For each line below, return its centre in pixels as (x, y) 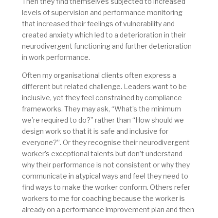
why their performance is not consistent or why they (106, 165)
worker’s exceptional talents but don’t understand (102, 154)
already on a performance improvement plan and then (108, 210)
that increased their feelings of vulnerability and (98, 24)
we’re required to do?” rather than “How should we (103, 120)
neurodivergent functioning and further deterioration (107, 46)
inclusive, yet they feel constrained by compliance (102, 98)
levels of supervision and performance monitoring (102, 13)
